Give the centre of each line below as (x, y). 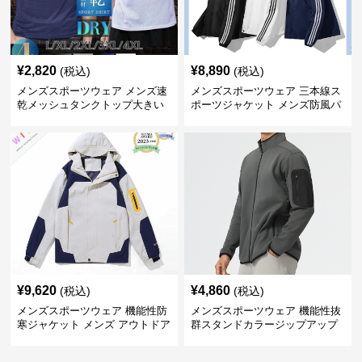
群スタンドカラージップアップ (264, 324)
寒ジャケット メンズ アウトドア (94, 324)
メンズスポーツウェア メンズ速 (93, 91)
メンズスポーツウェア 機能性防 (93, 311)
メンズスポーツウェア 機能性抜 (265, 311)
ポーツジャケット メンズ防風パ (265, 105)
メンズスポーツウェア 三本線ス (265, 91)
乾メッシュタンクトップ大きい (91, 105)
